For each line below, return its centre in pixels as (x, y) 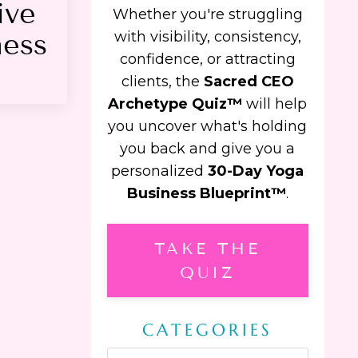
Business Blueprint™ (206, 194)
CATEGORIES (208, 330)
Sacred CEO (249, 82)
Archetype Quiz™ (175, 104)
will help (275, 104)
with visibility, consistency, (207, 37)
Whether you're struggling (207, 15)
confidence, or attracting (207, 60)
